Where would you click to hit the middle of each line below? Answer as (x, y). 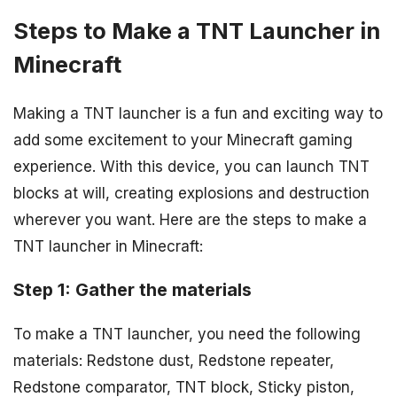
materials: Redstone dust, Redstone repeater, (174, 361)
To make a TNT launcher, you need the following (187, 334)
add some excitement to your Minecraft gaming (183, 140)
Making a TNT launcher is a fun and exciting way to (198, 114)
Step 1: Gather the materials (132, 290)
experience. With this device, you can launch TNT (191, 167)
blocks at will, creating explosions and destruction (191, 194)
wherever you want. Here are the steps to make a (190, 220)
